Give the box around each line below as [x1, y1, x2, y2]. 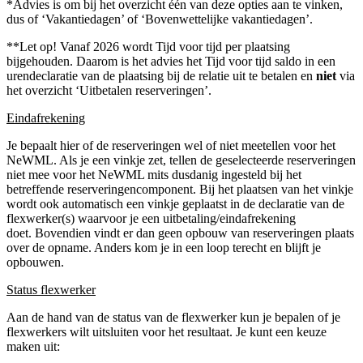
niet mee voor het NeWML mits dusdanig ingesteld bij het [6, 167, 301, 181]
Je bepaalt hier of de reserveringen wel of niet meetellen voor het [6, 138, 335, 152]
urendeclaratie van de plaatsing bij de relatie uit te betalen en [6, 68, 316, 83]
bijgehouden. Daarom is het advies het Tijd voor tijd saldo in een [6, 53, 335, 68]
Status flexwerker [6, 282, 96, 297]
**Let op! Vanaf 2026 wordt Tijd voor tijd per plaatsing [6, 39, 290, 53]
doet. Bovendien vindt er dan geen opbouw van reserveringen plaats [6, 225, 354, 240]
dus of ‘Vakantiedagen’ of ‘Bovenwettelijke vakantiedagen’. [6, 11, 313, 26]
